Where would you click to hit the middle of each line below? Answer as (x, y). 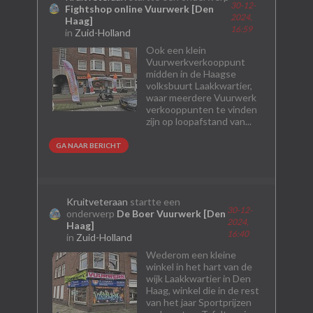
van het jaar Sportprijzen (198, 302)
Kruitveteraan (97, 202)
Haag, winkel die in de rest (202, 290)
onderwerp (91, 213)
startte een (154, 202)
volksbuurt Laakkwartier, (199, 86)
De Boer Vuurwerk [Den (171, 213)
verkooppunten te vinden (201, 109)
